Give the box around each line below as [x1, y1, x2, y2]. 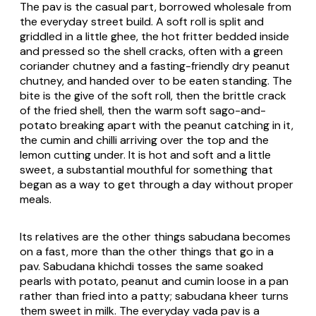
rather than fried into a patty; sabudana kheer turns [20, 288, 288, 303]
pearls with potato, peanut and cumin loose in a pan [20, 273, 288, 288]
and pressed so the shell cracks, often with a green [20, 43, 283, 59]
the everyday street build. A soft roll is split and [20, 13, 264, 29]
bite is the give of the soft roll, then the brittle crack [20, 87, 286, 103]
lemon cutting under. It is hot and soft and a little [20, 147, 271, 162]
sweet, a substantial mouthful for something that [20, 162, 273, 177]
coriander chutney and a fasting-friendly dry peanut [20, 58, 290, 73]
